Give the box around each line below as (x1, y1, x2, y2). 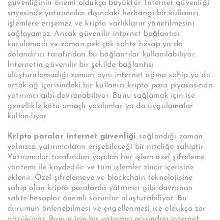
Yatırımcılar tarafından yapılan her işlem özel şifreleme (7, 153, 205, 162)
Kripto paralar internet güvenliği (7, 133, 139, 141)
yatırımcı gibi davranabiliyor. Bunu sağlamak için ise (7, 92, 195, 100)
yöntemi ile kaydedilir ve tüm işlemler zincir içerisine (7, 164, 194, 172)
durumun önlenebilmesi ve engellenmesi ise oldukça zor (7, 205, 206, 213)
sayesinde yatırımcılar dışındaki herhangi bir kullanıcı (7, 9, 198, 18)
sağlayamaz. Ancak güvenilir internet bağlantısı (7, 30, 180, 38)
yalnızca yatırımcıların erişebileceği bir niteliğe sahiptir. (7, 143, 205, 151)
